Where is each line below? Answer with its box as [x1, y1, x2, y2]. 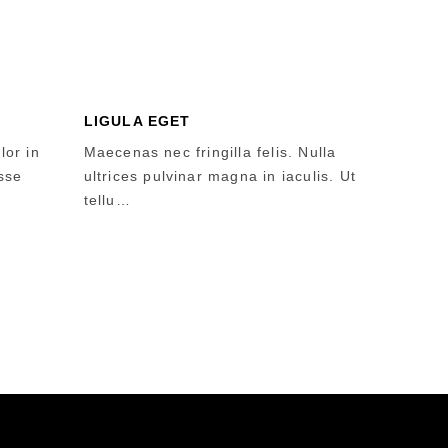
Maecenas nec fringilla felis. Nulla [83, 144, 337, 160]
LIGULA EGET [83, 113, 191, 129]
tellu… [83, 192, 131, 208]
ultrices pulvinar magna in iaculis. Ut [83, 168, 357, 184]
